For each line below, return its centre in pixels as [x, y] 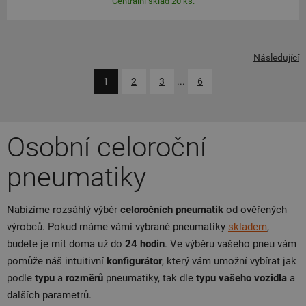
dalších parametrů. [49, 295]
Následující [276, 57]
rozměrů [84, 278]
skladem [248, 227]
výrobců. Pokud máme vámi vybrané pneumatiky [117, 227]
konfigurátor [134, 261]
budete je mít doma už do [66, 244]
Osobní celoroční [107, 147]
